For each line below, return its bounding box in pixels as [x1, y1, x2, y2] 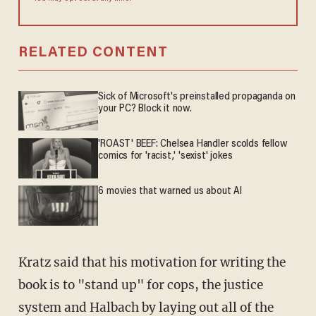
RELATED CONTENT [18, 45, 168, 60]
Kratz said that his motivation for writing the [18, 254, 286, 270]
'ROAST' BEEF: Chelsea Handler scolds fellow [98, 138, 288, 150]
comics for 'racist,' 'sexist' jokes [98, 150, 233, 162]
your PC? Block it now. [98, 103, 192, 114]
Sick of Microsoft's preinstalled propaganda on [98, 91, 296, 102]
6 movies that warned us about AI [98, 186, 242, 197]
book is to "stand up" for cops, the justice [18, 276, 263, 293]
